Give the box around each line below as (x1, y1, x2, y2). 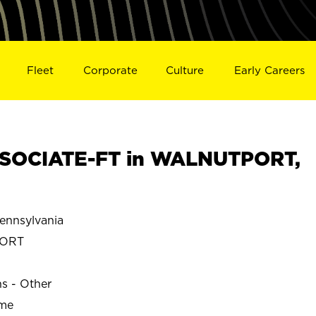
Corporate (83, 63, 138, 76)
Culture (166, 63, 205, 76)
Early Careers (234, 63, 305, 76)
